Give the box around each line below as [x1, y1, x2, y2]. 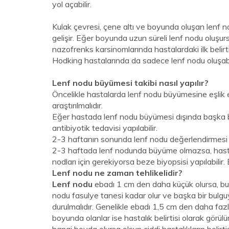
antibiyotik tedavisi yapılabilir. [52, 123, 157, 133]
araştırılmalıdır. [52, 100, 103, 110]
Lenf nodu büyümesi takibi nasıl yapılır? [52, 78, 209, 88]
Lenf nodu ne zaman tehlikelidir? [52, 168, 182, 178]
